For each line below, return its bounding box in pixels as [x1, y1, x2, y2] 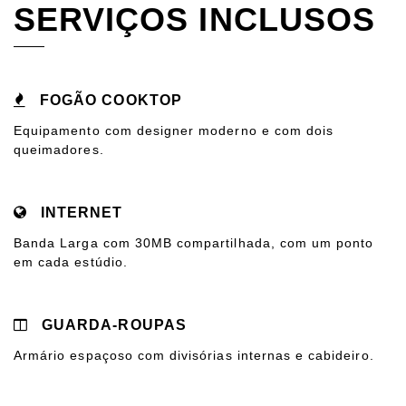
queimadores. [14, 142, 104, 157]
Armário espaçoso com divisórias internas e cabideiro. [14, 348, 374, 362]
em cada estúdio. [14, 255, 128, 269]
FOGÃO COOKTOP [35, 92, 182, 108]
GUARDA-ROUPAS [37, 317, 187, 333]
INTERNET [36, 205, 123, 220]
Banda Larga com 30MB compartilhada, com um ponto [14, 236, 374, 250]
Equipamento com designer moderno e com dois [14, 123, 334, 138]
